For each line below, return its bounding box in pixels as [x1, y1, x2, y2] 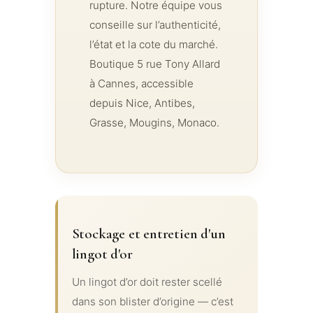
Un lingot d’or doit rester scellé [71, 275, 222, 289]
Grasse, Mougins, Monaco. [89, 116, 219, 130]
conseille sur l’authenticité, [89, 18, 221, 32]
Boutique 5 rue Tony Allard [89, 57, 220, 71]
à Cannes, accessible [89, 77, 194, 91]
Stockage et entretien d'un [71, 224, 226, 242]
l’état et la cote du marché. [89, 38, 218, 52]
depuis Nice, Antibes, [89, 96, 195, 110]
